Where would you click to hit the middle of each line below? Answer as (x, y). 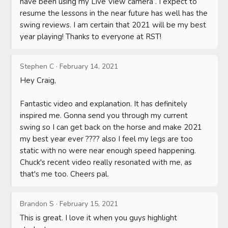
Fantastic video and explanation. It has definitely (104, 104)
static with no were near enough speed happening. (108, 150)
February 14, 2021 (89, 66)
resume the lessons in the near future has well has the (114, 13)
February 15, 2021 (89, 204)
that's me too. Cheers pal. (64, 174)
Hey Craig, (38, 80)
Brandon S (37, 204)
